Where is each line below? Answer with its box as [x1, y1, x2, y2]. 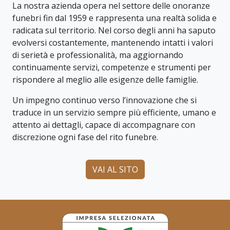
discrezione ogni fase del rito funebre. [12, 131, 158, 143]
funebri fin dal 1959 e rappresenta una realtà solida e [12, 12, 217, 24]
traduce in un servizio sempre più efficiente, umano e [12, 106, 216, 118]
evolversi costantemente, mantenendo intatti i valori [12, 36, 213, 48]
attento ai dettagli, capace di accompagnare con [12, 119, 195, 130]
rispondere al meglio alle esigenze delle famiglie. [12, 73, 198, 85]
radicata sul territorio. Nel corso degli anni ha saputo [12, 24, 216, 36]
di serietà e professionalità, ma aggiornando [12, 49, 183, 61]
